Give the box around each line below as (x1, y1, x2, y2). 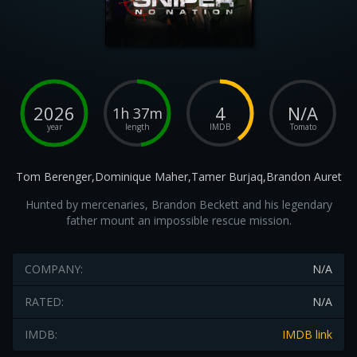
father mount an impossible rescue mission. (65, 213, 292, 228)
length (124, 121, 150, 132)
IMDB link (282, 327, 332, 342)
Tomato (289, 121, 316, 132)
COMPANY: (25, 261, 83, 277)
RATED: (25, 294, 64, 309)
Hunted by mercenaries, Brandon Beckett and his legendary (25, 197, 332, 212)
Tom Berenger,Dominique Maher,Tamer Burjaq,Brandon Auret (15, 169, 342, 184)
